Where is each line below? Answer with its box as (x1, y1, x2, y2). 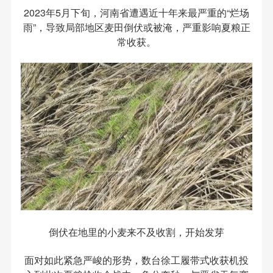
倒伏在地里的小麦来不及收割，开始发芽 (49, 225, 224, 239)
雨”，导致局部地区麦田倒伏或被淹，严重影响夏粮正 (23, 20, 250, 35)
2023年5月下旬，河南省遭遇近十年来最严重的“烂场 (24, 5, 249, 20)
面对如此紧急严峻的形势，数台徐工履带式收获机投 (24, 253, 249, 267)
